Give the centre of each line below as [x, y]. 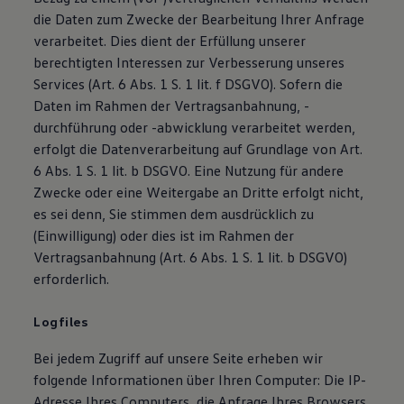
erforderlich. [72, 279]
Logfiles [61, 321]
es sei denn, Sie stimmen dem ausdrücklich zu [174, 214]
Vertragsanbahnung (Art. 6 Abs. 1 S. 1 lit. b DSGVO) [191, 257]
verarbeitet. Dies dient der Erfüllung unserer [170, 41]
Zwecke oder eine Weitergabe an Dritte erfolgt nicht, [199, 192]
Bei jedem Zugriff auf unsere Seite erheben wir [179, 358]
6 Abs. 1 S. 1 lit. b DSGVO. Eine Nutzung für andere [189, 170]
